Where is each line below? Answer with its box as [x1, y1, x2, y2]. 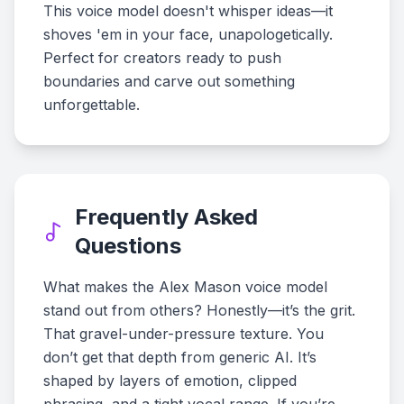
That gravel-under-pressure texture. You [43, 325, 324, 343]
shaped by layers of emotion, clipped [43, 372, 297, 390]
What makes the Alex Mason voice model [43, 278, 327, 296]
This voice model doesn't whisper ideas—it [43, 2, 333, 20]
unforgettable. [43, 96, 140, 114]
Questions [75, 233, 182, 259]
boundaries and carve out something [43, 72, 295, 90]
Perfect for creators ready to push [43, 49, 281, 67]
